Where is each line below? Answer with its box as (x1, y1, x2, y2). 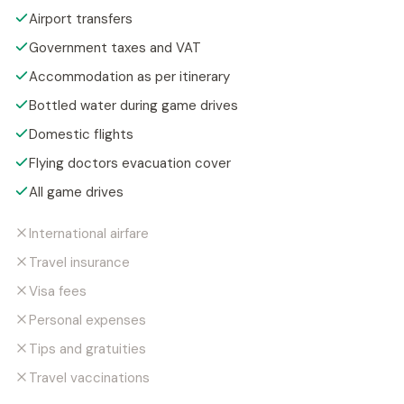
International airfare (29, 224, 149, 243)
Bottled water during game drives (29, 96, 238, 115)
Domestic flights (29, 124, 133, 143)
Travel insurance (29, 252, 130, 271)
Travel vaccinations (29, 368, 150, 387)
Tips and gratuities (29, 339, 146, 358)
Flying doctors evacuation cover (29, 153, 231, 172)
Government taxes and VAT (29, 38, 201, 57)
